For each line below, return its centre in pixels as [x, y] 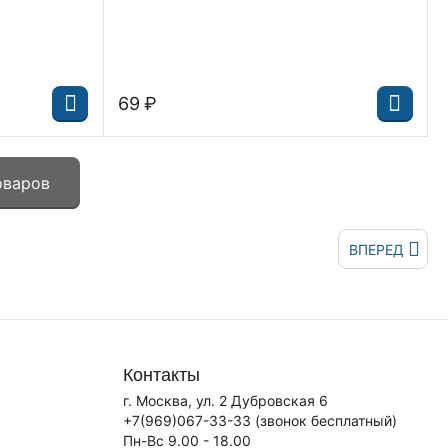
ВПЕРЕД [376, 249]
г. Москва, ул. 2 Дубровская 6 [225, 400]
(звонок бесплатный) [323, 420]
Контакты [161, 373]
